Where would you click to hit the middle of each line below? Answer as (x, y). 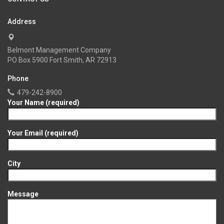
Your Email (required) (43, 133)
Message (23, 194)
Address (22, 21)
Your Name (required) (43, 102)
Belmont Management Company (59, 50)
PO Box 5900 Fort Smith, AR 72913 (62, 60)
